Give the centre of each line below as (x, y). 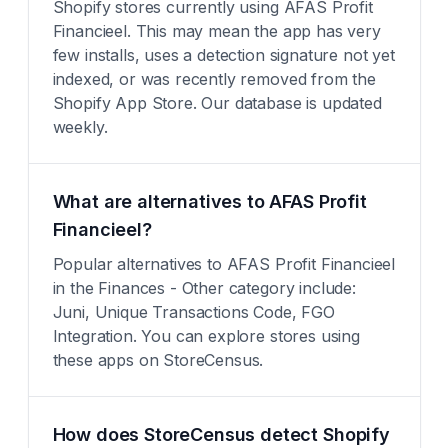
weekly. (80, 127)
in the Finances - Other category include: (204, 288)
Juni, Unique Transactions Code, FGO (193, 312)
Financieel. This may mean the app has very (216, 31)
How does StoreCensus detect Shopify (221, 434)
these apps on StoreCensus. (158, 360)
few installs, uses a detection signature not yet (223, 55)
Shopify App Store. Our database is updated (217, 103)
